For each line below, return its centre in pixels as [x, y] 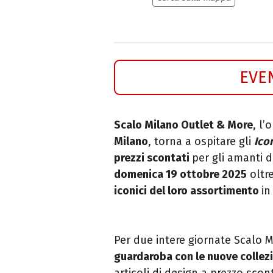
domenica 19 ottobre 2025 [180, 174]
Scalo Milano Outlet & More [183, 125]
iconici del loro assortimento [188, 190]
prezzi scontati [153, 158]
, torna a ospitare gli [201, 141]
